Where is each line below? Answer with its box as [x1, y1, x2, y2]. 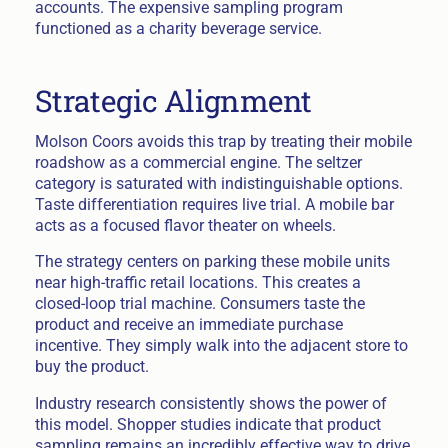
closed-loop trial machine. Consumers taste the [34, 294, 365, 314]
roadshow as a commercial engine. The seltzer [34, 152, 362, 172]
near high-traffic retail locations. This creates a [34, 273, 361, 293]
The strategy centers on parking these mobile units [34, 252, 390, 272]
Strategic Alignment [34, 81, 312, 121]
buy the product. [34, 357, 149, 377]
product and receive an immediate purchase [34, 315, 343, 335]
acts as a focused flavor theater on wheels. [34, 215, 336, 235]
